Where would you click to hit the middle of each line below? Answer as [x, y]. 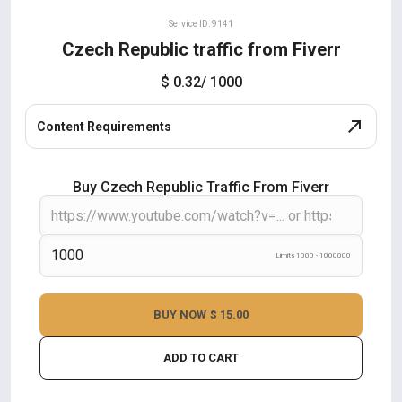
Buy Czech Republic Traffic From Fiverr [201, 187]
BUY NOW [180, 315]
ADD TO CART [201, 358]
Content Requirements [104, 127]
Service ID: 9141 [201, 24]
